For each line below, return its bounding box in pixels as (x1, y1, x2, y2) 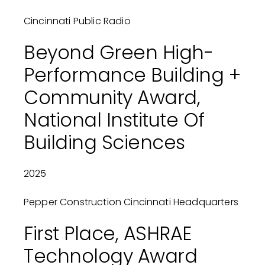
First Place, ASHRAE (23, 220, 192, 247)
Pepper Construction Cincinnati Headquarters (23, 195, 238, 209)
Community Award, (23, 84, 201, 111)
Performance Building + (23, 62, 241, 89)
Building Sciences (23, 129, 185, 156)
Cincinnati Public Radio (23, 14, 131, 28)
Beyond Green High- (23, 39, 214, 66)
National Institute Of (23, 106, 205, 134)
